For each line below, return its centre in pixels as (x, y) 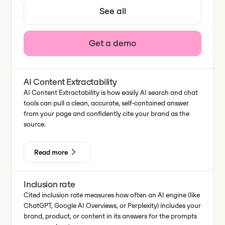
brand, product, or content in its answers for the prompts (110, 216)
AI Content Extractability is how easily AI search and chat (111, 93)
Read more (51, 152)
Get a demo (113, 43)
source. (35, 124)
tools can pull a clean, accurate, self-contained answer (106, 103)
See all (113, 11)
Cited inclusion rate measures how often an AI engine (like (112, 195)
